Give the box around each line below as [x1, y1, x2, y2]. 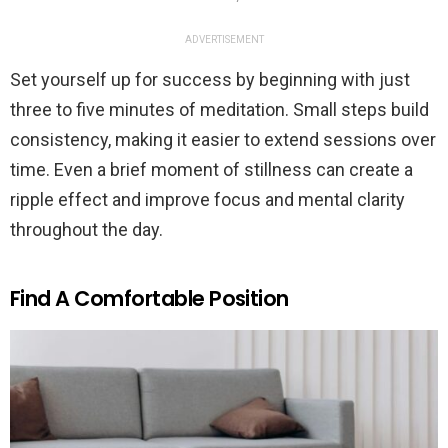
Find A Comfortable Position [10, 284, 289, 314]
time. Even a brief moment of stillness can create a [10, 159, 413, 181]
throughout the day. [10, 219, 163, 241]
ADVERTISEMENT [184, 34, 264, 46]
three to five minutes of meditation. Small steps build [10, 99, 429, 121]
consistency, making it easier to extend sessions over [10, 129, 436, 151]
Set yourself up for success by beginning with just [10, 69, 410, 91]
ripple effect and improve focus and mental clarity [10, 189, 405, 211]
